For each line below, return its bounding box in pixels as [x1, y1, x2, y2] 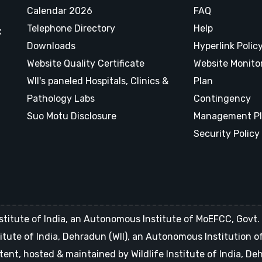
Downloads [27, 40, 75, 51]
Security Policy [194, 128, 260, 139]
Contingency [194, 93, 251, 104]
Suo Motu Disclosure [27, 111, 116, 122]
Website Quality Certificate [27, 58, 144, 69]
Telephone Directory [27, 23, 115, 34]
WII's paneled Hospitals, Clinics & [27, 75, 168, 87]
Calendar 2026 [27, 5, 92, 16]
